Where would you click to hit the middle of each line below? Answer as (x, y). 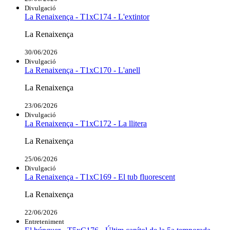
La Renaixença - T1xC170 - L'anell (82, 70)
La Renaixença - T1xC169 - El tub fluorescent (100, 177)
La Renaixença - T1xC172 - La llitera (86, 123)
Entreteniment (44, 221)
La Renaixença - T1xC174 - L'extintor (87, 16)
